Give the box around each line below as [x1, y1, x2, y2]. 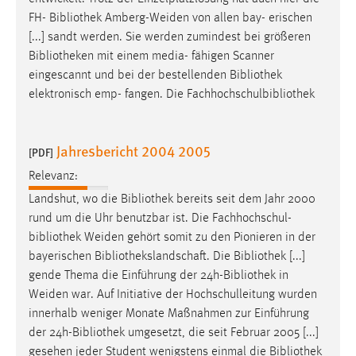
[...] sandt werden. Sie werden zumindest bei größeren [29, 30, 311, 44]
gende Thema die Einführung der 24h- [29, 269, 223, 282]
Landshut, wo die [29, 192, 121, 206]
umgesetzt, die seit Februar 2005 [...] [125, 326, 319, 339]
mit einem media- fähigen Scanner [94, 49, 274, 63]
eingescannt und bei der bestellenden [29, 68, 230, 82]
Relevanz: [29, 169, 78, 183]
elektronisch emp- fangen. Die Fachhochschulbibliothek [29, 87, 315, 101]
